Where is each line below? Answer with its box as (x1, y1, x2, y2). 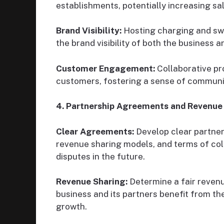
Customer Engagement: (56, 63, 155, 73)
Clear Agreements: (56, 126, 134, 136)
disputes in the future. (56, 151, 145, 161)
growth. (56, 201, 87, 212)
